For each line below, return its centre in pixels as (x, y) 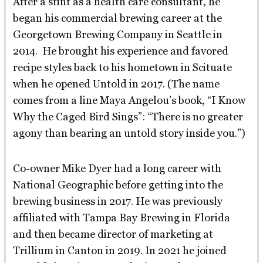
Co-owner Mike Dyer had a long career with (117, 168)
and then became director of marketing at (113, 234)
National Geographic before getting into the (118, 184)
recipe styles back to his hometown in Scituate (123, 67)
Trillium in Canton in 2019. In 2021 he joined (120, 250)
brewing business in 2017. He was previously (118, 201)
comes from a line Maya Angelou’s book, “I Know (129, 100)
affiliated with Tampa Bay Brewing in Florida (122, 217)
